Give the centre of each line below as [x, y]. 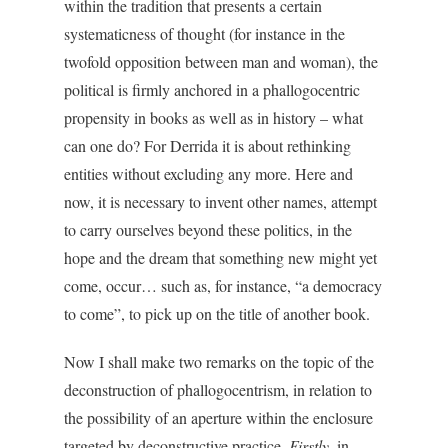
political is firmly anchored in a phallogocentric [212, 89]
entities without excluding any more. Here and [208, 173]
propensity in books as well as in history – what [213, 117]
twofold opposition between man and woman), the [221, 61]
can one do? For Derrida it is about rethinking [207, 145]
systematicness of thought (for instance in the [204, 33]
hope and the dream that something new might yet [220, 257]
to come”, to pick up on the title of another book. [217, 313]
